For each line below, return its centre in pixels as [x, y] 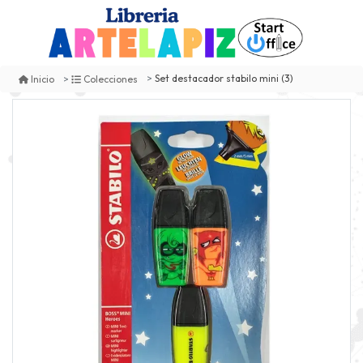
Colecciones [111, 79]
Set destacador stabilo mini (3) [224, 78]
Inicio [43, 79]
